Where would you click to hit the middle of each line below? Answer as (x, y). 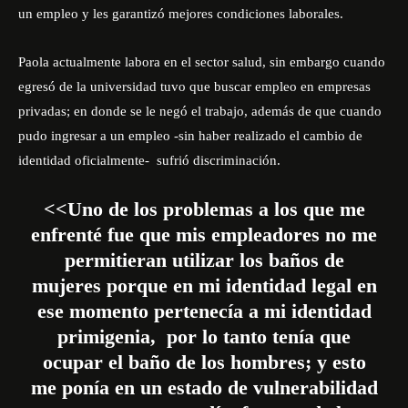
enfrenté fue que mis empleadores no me (204, 235)
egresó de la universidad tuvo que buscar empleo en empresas (194, 87)
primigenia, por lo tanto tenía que (204, 337)
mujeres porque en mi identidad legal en (204, 286)
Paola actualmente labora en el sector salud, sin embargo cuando (202, 62)
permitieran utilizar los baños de (204, 260)
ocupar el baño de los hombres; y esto (204, 362)
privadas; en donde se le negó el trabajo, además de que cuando (200, 111)
